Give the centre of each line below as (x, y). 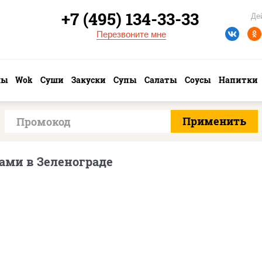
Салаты (161, 80)
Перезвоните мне (131, 34)
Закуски (89, 80)
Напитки (238, 80)
